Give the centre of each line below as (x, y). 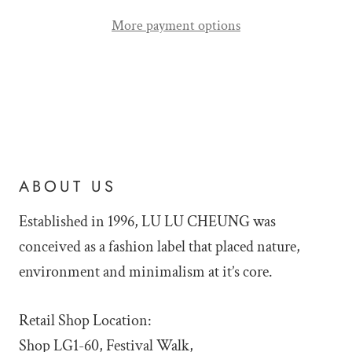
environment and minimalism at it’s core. (146, 271)
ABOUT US (68, 186)
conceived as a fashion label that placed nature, (159, 246)
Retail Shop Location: (87, 320)
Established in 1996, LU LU (101, 221)
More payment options (176, 25)
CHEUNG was (231, 221)
